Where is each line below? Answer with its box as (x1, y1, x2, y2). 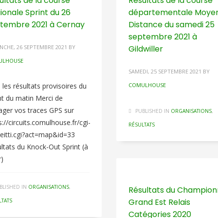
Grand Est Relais (128, 197, 190, 208)
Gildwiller (128, 43, 163, 54)
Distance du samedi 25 (128, 19, 215, 30)
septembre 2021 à (128, 31, 197, 42)
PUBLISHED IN (135, 108, 169, 114)
